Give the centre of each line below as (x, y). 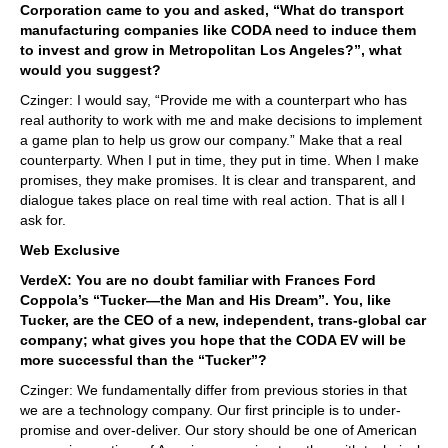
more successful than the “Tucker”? (143, 359)
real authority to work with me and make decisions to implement (221, 119)
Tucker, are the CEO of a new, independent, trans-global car (223, 319)
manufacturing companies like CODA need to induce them (218, 29)
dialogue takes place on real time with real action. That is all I (212, 199)
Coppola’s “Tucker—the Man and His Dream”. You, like (205, 299)
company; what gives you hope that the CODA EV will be (213, 339)
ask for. (43, 219)
